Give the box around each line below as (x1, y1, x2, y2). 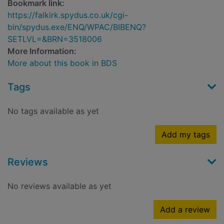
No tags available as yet (7, 106, 99, 116)
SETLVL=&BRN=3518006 (7, 34, 102, 44)
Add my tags (161, 129, 210, 140)
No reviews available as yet (7, 181, 111, 191)
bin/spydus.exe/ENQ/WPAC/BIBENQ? (7, 22, 146, 32)
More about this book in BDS (7, 58, 117, 68)
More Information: (7, 46, 76, 56)
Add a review (160, 204, 210, 215)
